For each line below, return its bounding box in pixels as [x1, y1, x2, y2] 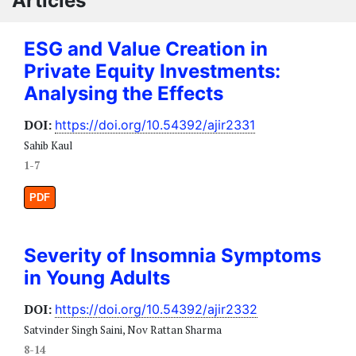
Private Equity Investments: [24, 59, 281, 83]
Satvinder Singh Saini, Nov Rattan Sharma [24, 322, 222, 337]
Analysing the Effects [24, 81, 223, 105]
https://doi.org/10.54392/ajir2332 [55, 300, 257, 317]
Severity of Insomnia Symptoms [24, 243, 321, 267]
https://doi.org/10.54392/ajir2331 [55, 116, 255, 133]
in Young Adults [24, 265, 170, 289]
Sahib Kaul [24, 137, 72, 153]
